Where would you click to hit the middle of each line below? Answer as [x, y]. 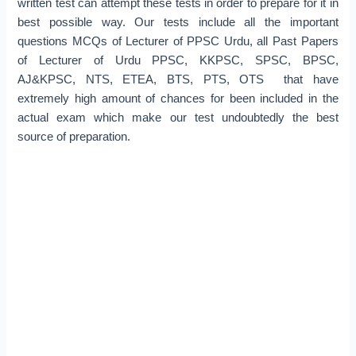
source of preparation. [74, 137]
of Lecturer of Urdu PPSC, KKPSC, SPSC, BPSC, [178, 61]
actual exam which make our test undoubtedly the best [178, 118]
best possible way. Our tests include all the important [178, 23]
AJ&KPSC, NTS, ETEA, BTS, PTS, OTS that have [178, 80]
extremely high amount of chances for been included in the [178, 99]
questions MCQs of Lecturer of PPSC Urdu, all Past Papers [178, 42]
